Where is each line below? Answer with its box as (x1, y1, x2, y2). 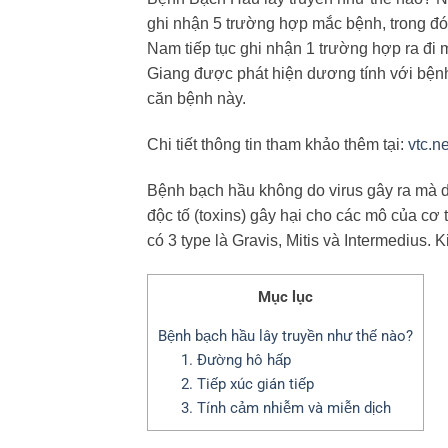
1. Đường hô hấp (180, 350, 291, 369)
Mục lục (258, 287, 313, 306)
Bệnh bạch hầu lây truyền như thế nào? (158, 326, 413, 345)
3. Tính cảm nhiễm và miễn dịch (180, 398, 391, 417)
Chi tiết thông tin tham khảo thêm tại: (147, 136, 408, 154)
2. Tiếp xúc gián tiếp (180, 374, 314, 393)
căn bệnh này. (147, 90, 250, 108)
